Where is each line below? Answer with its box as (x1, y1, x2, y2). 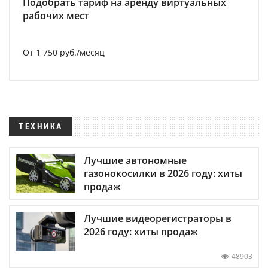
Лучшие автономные (84, 154, 187, 167)
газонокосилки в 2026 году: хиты (84, 167, 242, 181)
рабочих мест (23, 9, 89, 22)
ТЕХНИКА (19, 121, 63, 131)
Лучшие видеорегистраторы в (84, 212, 232, 226)
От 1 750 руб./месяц (23, 47, 105, 58)
